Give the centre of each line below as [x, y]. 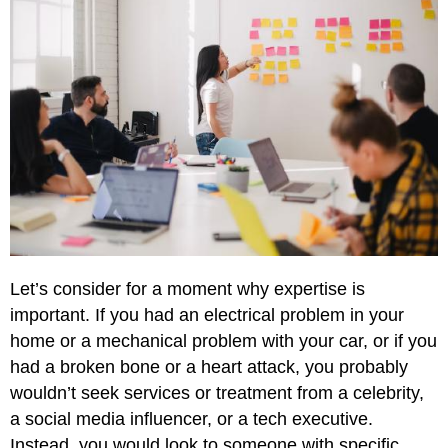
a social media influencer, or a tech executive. [192, 418]
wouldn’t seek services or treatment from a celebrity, [217, 392]
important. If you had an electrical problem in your [207, 314]
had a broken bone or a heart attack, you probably [209, 366]
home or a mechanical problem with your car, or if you [224, 340]
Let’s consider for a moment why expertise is [188, 288]
